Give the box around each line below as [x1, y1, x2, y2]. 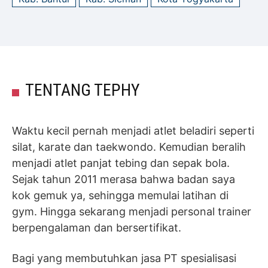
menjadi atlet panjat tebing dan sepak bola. [12, 157, 230, 169]
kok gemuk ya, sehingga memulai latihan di [12, 189, 229, 202]
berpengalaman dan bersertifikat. [12, 221, 181, 234]
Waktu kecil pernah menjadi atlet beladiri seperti [12, 124, 254, 137]
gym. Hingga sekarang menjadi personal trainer [12, 205, 251, 218]
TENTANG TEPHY [25, 80, 140, 100]
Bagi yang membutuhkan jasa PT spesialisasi [12, 252, 236, 264]
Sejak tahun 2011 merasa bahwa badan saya [12, 173, 235, 185]
